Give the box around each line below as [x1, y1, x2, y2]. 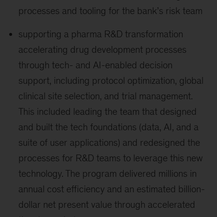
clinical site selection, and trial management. [18, 91, 193, 102]
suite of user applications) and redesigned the [18, 137, 201, 148]
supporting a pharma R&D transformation [18, 29, 184, 40]
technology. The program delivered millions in [18, 168, 197, 179]
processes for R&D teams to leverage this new [18, 153, 203, 164]
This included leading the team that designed [18, 106, 197, 117]
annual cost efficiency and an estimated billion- [18, 184, 205, 195]
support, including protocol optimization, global [18, 75, 204, 86]
